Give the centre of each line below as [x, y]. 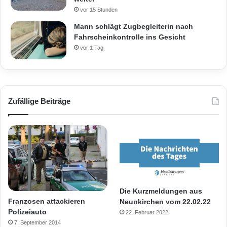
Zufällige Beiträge [39, 101]
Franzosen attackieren [47, 201]
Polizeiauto [27, 212]
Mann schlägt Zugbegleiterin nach [134, 26]
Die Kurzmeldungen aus [161, 191]
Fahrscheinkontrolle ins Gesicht [130, 37]
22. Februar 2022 [147, 213]
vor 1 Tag [92, 47]
